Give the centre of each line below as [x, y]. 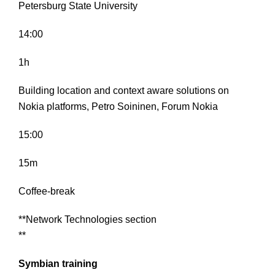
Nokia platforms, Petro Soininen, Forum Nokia [118, 107]
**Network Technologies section [87, 220]
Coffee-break [47, 192]
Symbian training [58, 264]
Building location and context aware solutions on [124, 91]
